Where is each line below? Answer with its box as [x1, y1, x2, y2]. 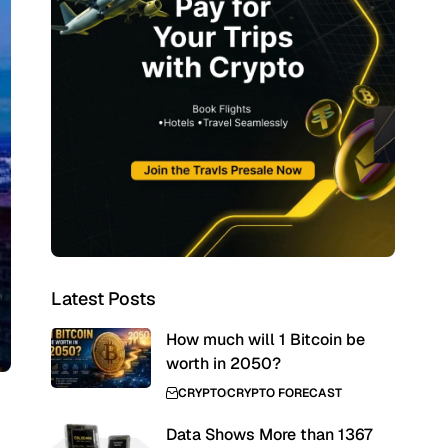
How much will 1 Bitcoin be [165, 329, 365, 350]
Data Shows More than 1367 [165, 424, 373, 445]
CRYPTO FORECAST [226, 385, 342, 401]
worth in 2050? [165, 353, 281, 374]
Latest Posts [50, 287, 156, 310]
